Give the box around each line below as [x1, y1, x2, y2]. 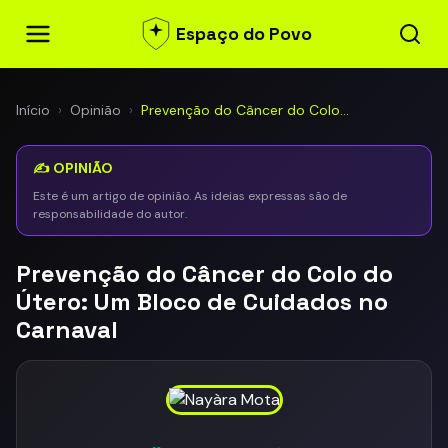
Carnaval [16, 314, 118, 345]
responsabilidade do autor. [33, 206, 187, 222]
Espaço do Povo [176, 23, 312, 45]
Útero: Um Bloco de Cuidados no [16, 286, 388, 317]
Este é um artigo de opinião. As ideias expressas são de [33, 188, 347, 204]
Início [16, 101, 50, 119]
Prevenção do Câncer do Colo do [16, 258, 393, 289]
